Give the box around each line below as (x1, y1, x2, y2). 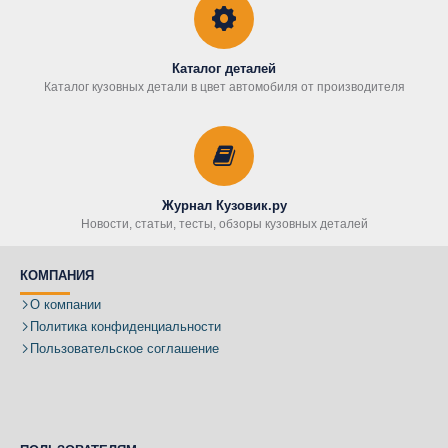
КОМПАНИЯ (20, 268, 94, 284)
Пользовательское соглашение (30, 341, 219, 357)
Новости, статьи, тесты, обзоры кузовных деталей (80, 217, 368, 232)
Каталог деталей (172, 61, 276, 77)
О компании (30, 297, 101, 313)
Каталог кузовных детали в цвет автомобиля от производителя (43, 80, 405, 95)
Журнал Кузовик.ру (161, 198, 287, 214)
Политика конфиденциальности (30, 319, 221, 335)
